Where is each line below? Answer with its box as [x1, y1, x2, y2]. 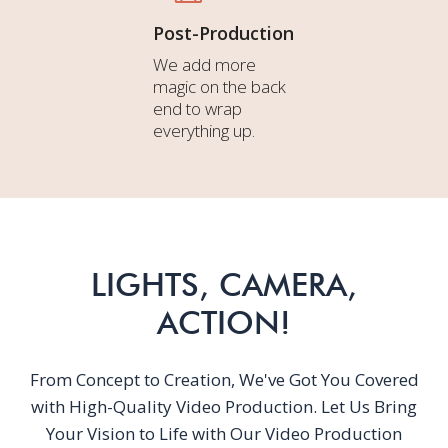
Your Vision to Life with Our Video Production [46, 421, 402, 445]
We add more [153, 52, 257, 76]
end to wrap [153, 96, 243, 120]
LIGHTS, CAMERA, [91, 264, 357, 304]
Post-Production [153, 20, 295, 45]
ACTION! [157, 302, 291, 342]
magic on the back [153, 74, 287, 98]
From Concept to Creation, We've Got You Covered [29, 367, 419, 391]
